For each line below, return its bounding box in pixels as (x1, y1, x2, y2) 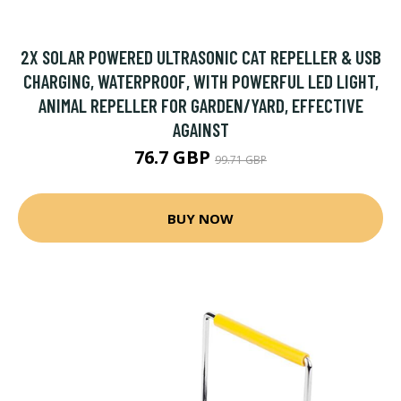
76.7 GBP (134, 145, 215, 169)
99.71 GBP (215, 152, 267, 167)
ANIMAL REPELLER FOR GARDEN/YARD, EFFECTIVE (38, 94, 363, 116)
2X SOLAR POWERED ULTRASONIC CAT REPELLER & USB (20, 46, 381, 68)
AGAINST (172, 118, 229, 141)
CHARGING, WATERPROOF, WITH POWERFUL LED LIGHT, (22, 70, 379, 92)
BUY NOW (167, 209, 234, 227)
